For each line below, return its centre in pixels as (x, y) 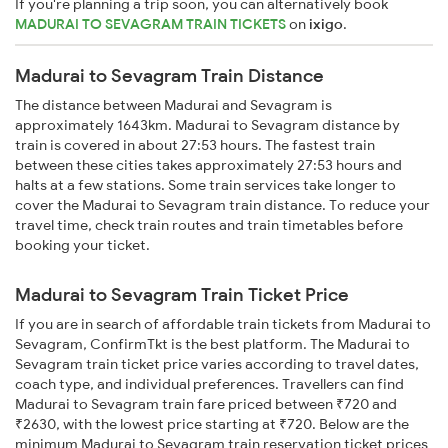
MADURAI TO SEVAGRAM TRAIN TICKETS (152, 24)
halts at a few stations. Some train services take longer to (205, 185)
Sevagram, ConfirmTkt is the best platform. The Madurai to (212, 344)
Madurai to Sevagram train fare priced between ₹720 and (206, 404)
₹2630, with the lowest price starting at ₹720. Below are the (212, 424)
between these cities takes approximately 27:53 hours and (208, 165)
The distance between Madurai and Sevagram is (173, 105)
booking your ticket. (82, 245)
